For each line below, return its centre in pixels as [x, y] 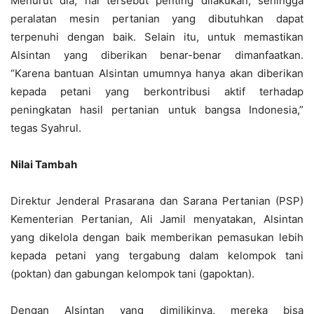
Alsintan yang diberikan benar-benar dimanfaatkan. [157, 55]
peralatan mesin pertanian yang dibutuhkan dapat [157, 19]
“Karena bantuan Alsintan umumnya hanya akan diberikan [157, 73]
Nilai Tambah [44, 164]
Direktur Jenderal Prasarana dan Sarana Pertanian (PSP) [157, 201]
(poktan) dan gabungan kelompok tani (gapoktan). [132, 274]
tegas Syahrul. [46, 128]
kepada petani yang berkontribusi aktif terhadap [157, 91]
